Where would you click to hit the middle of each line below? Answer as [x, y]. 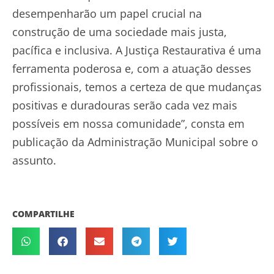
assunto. [34, 161]
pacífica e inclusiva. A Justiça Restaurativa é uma [137, 50]
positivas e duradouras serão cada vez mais [125, 106]
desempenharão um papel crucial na [107, 14]
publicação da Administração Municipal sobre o [135, 142]
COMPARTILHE [43, 214]
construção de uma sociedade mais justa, [120, 32]
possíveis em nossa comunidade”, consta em [128, 124]
